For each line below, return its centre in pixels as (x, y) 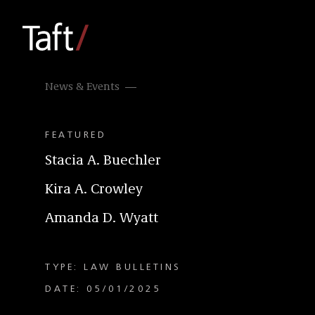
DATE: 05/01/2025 (103, 289)
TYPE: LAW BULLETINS (113, 267)
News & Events (82, 87)
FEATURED (76, 135)
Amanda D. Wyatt (102, 219)
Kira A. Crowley (94, 190)
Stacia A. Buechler (103, 161)
